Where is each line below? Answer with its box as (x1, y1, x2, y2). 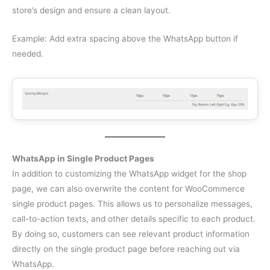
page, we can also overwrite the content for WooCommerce (12, 184, 245, 194)
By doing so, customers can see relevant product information (12, 229, 250, 239)
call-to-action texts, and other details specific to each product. (12, 214, 256, 224)
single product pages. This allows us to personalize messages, (12, 199, 253, 209)
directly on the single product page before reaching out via (12, 244, 240, 254)
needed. (12, 48, 43, 58)
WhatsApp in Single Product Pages (12, 154, 154, 164)
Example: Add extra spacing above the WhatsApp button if (12, 33, 238, 43)
